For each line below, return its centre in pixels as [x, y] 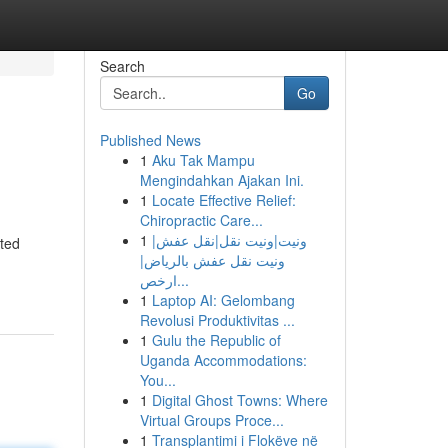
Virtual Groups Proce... [211, 420]
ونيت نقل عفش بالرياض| [212, 260]
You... [157, 380]
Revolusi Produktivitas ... [217, 320]
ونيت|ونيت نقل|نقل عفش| [229, 240]
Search [122, 66]
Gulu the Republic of [216, 340]
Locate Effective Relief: [223, 200]
